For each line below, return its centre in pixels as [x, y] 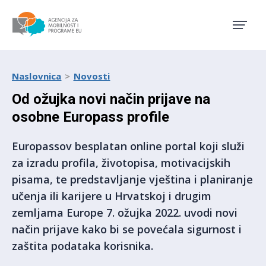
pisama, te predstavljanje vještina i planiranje [132, 179]
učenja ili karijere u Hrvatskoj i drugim [112, 196]
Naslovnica [37, 76]
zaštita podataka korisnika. [83, 246]
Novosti [92, 76]
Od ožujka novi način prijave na [111, 99]
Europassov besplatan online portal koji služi [128, 146]
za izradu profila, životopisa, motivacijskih [121, 163]
